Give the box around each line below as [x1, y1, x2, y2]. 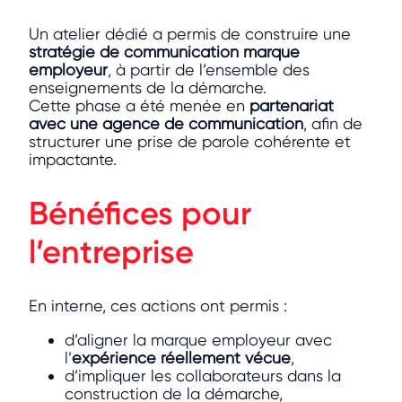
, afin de [303, 113, 363, 133]
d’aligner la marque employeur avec [65, 329, 332, 349]
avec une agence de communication [29, 113, 303, 133]
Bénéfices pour [29, 194, 251, 233]
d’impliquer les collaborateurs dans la [65, 365, 341, 385]
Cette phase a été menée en [29, 95, 249, 115]
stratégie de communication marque [29, 41, 300, 61]
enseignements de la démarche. [29, 77, 267, 97]
